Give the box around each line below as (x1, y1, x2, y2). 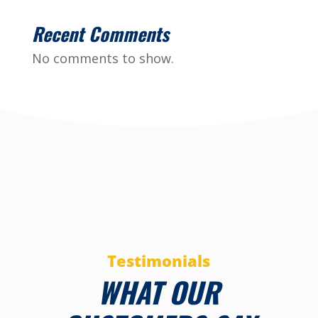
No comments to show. (31, 50, 174, 67)
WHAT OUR (98, 270, 220, 313)
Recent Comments (31, 20, 169, 48)
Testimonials (107, 250, 211, 271)
